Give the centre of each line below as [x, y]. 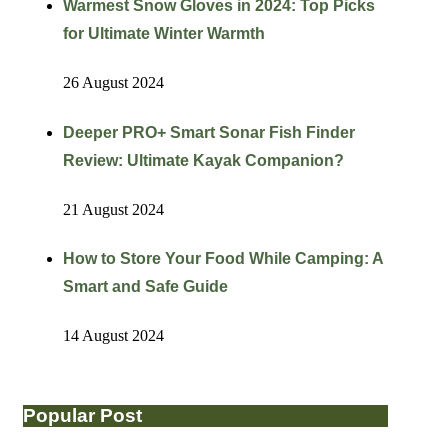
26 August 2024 [113, 83]
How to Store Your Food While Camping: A [222, 259]
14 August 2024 [113, 336]
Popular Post [82, 416]
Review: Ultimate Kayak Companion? [203, 160]
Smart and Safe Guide [145, 287]
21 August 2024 [113, 209]
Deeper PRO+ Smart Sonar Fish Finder [208, 132]
